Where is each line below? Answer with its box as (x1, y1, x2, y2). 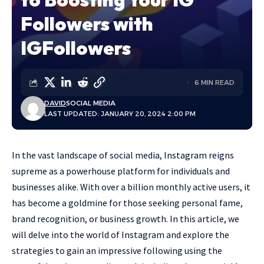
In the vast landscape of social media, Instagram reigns (12, 149, 234, 161)
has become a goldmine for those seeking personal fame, (12, 197, 243, 209)
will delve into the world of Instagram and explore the (12, 229, 229, 240)
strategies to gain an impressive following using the (12, 245, 222, 256)
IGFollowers (21, 36, 131, 60)
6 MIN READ (194, 78, 235, 87)
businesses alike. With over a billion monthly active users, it (12, 181, 250, 193)
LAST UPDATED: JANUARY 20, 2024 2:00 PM (44, 110, 196, 118)
